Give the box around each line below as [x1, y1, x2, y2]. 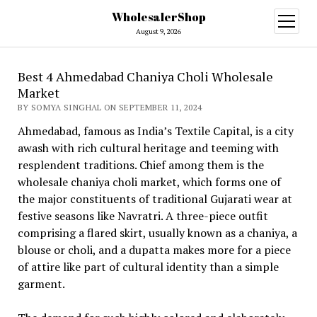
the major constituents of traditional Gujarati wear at [17, 191, 292, 207]
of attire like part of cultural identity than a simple [17, 259, 279, 275]
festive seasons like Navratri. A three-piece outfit [17, 208, 268, 224]
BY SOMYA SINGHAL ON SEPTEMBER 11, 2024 [17, 102, 202, 113]
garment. [17, 276, 65, 292]
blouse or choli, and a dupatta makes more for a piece [17, 242, 291, 258]
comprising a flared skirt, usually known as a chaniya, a [17, 225, 297, 241]
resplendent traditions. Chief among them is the [17, 157, 264, 173]
